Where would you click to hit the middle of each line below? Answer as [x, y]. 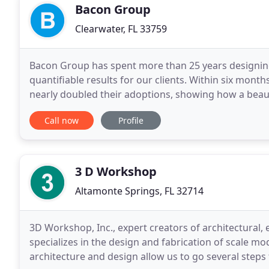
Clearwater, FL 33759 [121, 29]
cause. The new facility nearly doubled [116, 109]
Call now [62, 120]
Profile [131, 120]
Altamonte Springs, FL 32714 [139, 191]
